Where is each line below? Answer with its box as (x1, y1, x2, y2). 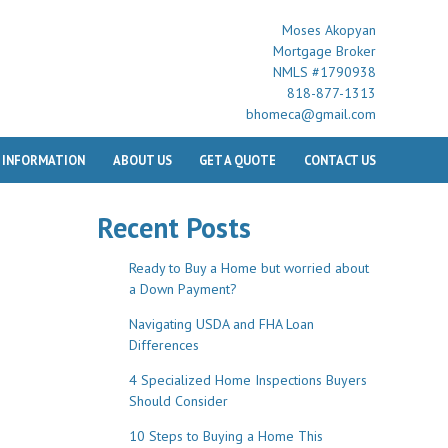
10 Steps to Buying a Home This (128, 427, 323, 446)
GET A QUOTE (199, 151, 277, 168)
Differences (128, 336, 199, 355)
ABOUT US (112, 151, 172, 168)
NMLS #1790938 (273, 62, 376, 81)
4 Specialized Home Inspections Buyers (128, 371, 367, 390)
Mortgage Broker (273, 41, 376, 60)
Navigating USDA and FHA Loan (128, 315, 314, 334)
